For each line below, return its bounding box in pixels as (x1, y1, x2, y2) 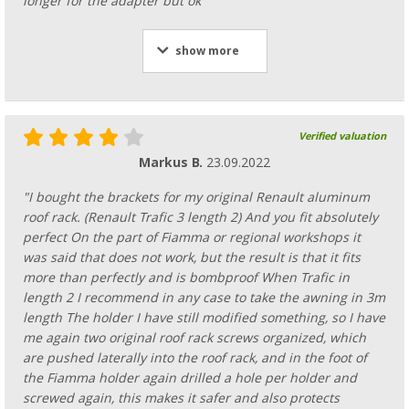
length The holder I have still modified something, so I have (23, 310, 385, 326)
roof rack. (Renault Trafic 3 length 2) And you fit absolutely (23, 210, 378, 225)
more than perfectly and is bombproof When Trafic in (23, 270, 350, 286)
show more (174, 45, 239, 58)
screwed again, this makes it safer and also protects (23, 391, 340, 406)
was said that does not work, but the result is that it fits (23, 250, 361, 266)
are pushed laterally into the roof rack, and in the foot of (23, 351, 367, 366)
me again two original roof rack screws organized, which (23, 330, 366, 346)
